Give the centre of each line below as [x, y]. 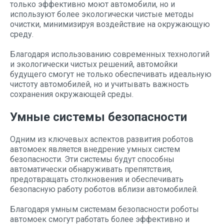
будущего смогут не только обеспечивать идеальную [111, 74]
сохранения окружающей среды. [72, 94]
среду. [22, 34]
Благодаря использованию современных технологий [110, 54]
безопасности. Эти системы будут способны [92, 159]
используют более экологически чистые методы [102, 14]
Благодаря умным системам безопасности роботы [104, 209]
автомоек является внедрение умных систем [95, 149]
